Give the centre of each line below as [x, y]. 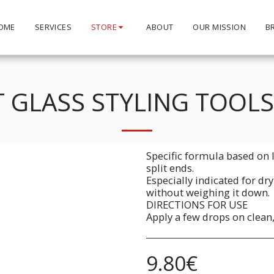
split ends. [170, 168]
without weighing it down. [208, 192]
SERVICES [53, 27]
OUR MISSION [219, 27]
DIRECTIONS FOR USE [197, 205]
